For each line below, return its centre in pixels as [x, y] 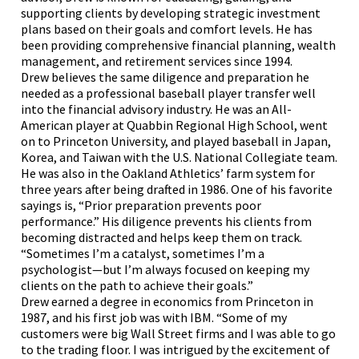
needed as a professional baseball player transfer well [169, 93]
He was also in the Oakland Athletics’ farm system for [168, 173]
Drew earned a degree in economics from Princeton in [167, 301]
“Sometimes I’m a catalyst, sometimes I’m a [143, 253]
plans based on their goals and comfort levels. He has [167, 29]
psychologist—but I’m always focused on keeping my [165, 269]
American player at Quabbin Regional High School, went [175, 125]
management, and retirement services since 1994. [157, 61]
